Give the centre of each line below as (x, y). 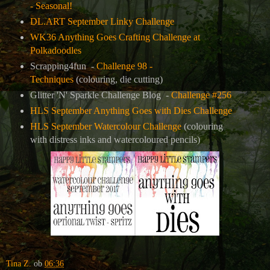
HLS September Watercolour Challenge (105, 126)
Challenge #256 (201, 95)
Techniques (52, 79)
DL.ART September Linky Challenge (102, 22)
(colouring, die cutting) (118, 79)
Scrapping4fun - (63, 66)
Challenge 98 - (124, 66)
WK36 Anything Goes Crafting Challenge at (115, 37)
